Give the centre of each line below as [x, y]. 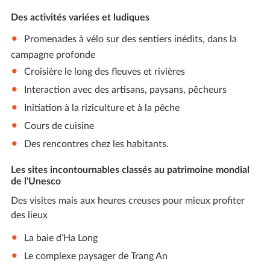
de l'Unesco [36, 181]
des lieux [29, 215]
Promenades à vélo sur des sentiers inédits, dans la [130, 39]
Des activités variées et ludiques [81, 17]
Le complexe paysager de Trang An [96, 256]
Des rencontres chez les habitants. [96, 144]
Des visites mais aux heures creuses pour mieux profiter [127, 200]
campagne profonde [53, 55]
